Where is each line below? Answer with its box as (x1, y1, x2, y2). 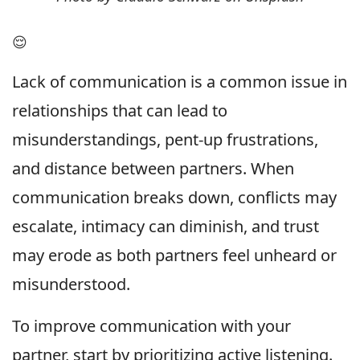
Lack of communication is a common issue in (12, 70, 347, 92)
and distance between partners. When (12, 157, 294, 179)
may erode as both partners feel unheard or (12, 243, 337, 266)
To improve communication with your (12, 314, 291, 337)
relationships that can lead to (12, 99, 227, 121)
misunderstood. (12, 272, 130, 295)
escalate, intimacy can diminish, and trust (12, 215, 319, 237)
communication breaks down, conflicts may (12, 186, 337, 208)
